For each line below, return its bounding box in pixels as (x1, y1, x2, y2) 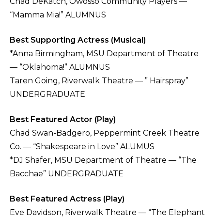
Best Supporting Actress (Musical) (10, 35, 146, 45)
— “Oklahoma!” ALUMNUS (10, 62, 110, 72)
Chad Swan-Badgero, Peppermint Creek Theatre (10, 128, 200, 138)
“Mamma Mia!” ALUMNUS (10, 10, 108, 20)
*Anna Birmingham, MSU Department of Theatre (10, 49, 199, 59)
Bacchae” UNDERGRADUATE (10, 169, 124, 179)
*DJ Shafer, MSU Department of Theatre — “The (10, 155, 197, 165)
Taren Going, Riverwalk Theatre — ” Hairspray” (10, 76, 188, 86)
